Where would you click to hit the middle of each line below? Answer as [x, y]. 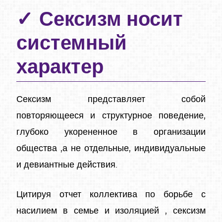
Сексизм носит [111, 20]
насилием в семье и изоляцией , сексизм [111, 211]
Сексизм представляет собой [111, 99]
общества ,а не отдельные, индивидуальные [111, 148]
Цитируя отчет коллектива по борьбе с [111, 194]
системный [72, 43]
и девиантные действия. [67, 165]
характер [60, 67]
